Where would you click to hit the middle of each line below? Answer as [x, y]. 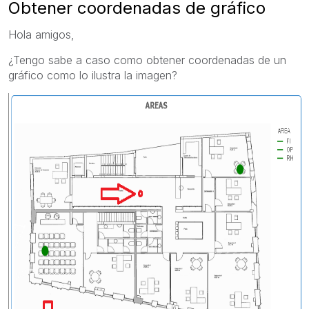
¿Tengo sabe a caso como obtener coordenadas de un [147, 60]
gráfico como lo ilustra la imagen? [93, 75]
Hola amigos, [41, 34]
